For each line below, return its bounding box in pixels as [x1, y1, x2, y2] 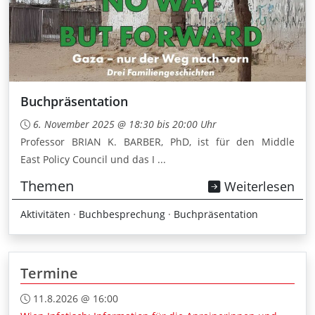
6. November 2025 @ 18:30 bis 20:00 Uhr [33, 117, 217, 131]
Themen [20, 176, 74, 195]
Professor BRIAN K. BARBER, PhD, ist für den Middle [20, 134, 295, 148]
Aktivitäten [20, 207, 70, 221]
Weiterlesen [221, 177, 295, 195]
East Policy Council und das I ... [20, 152, 166, 166]
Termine [20, 263, 78, 283]
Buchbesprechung [79, 207, 165, 221]
